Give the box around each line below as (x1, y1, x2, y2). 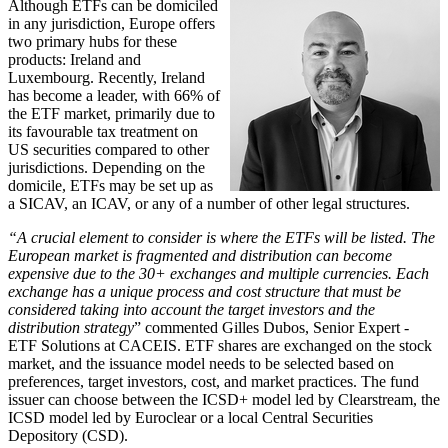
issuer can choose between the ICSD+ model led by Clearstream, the (8, 391, 440, 409)
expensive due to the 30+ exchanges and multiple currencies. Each (8, 265, 429, 283)
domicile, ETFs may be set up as (8, 177, 213, 195)
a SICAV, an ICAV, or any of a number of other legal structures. (8, 195, 414, 213)
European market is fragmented (8, 247, 212, 265)
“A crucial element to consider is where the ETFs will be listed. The (8, 229, 435, 247)
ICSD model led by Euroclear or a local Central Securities (8, 409, 373, 427)
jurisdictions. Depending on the (8, 159, 205, 177)
